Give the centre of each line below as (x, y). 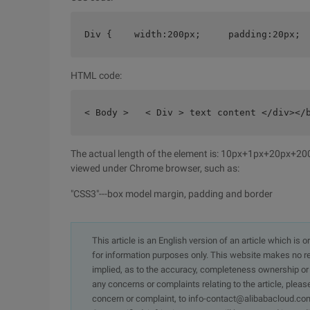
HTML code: (96, 75)
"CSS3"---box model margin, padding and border (172, 194)
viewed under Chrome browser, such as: (155, 168)
